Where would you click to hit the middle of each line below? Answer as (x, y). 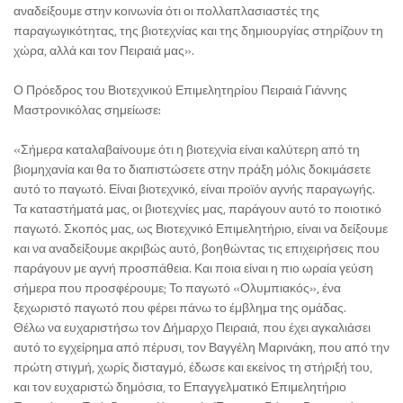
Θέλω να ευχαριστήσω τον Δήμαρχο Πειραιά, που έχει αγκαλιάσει (192, 327)
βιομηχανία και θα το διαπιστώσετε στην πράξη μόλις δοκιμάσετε (192, 169)
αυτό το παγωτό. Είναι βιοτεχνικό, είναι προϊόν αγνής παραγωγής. (194, 189)
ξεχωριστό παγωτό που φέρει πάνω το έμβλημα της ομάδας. (180, 308)
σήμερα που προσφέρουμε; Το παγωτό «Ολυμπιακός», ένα (177, 288)
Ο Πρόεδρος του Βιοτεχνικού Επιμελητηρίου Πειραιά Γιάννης (180, 90)
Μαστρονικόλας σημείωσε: (87, 110)
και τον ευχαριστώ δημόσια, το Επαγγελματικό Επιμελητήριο (180, 387)
